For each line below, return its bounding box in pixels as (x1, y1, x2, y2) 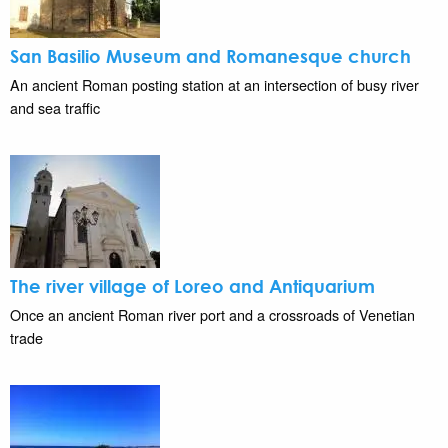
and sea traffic (10, 96, 100, 118)
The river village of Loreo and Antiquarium (10, 274, 375, 297)
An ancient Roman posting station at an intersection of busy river (10, 73, 419, 95)
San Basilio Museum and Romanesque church (10, 44, 411, 67)
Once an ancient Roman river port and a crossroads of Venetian (10, 303, 415, 325)
